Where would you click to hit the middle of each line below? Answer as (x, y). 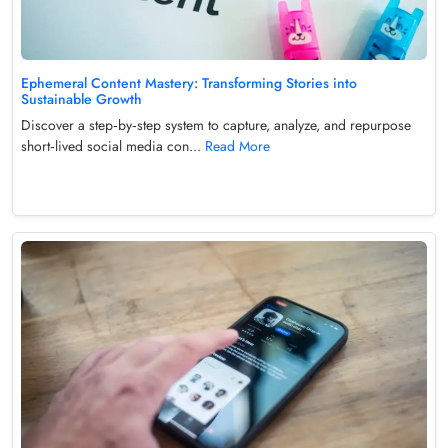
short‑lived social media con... (113, 145)
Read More (237, 145)
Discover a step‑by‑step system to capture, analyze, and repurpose (216, 124)
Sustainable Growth (81, 98)
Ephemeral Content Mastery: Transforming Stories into (189, 82)
